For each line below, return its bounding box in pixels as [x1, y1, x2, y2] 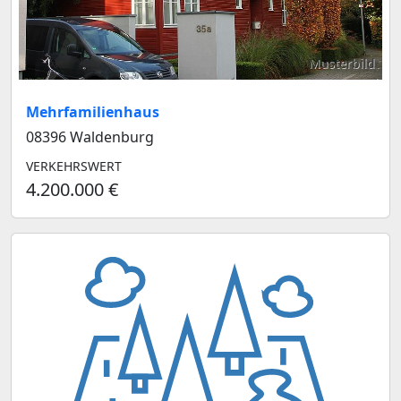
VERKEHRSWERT [26, 158, 122, 175]
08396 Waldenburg [26, 127, 154, 147]
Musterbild [309, 55, 375, 72]
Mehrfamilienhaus [26, 102, 159, 122]
